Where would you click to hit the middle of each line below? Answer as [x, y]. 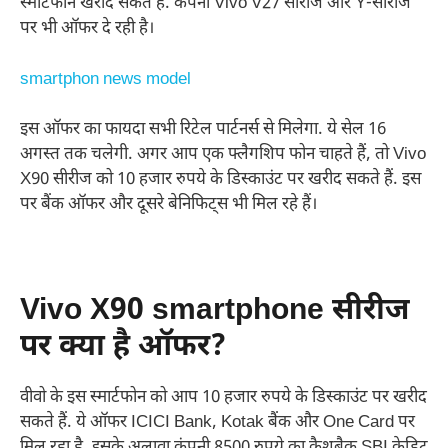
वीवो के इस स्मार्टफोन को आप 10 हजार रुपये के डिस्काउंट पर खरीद [223, 398]
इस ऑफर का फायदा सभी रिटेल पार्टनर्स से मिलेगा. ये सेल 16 [203, 130]
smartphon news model [105, 79]
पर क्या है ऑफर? [127, 348]
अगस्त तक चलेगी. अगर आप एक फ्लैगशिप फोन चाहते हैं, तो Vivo [223, 155]
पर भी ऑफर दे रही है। [87, 29]
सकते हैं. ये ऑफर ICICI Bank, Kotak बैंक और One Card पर [217, 423]
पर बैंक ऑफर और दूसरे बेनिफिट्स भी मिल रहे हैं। [168, 205]
